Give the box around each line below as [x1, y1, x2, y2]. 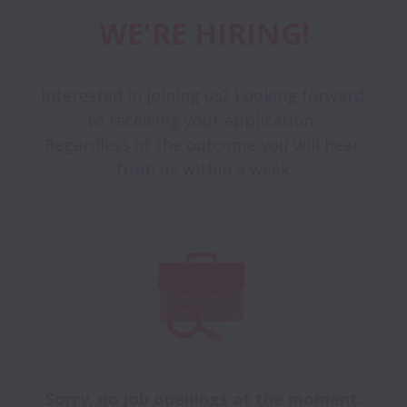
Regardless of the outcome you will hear [45, 134, 360, 156]
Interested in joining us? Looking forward [40, 84, 364, 107]
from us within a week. [115, 158, 293, 181]
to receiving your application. [87, 109, 322, 132]
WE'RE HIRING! [99, 14, 310, 54]
